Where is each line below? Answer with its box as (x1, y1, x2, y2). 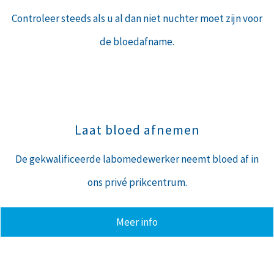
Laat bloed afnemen (74, 120, 200, 138)
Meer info (116, 215, 158, 229)
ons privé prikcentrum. (87, 175, 187, 189)
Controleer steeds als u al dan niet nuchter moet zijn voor (12, 11, 262, 25)
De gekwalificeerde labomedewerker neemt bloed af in (15, 152, 259, 166)
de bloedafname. (100, 34, 174, 48)
